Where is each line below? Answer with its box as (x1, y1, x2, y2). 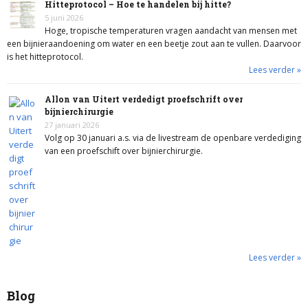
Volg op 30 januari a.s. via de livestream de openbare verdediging (45, 132, 301, 144)
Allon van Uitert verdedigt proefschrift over (45, 93, 243, 104)
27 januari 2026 (45, 120, 99, 130)
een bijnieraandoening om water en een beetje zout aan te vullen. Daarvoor (7, 38, 301, 49)
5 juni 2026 (45, 12, 83, 23)
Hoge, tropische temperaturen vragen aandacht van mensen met (45, 25, 297, 36)
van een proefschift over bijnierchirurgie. (45, 145, 203, 157)
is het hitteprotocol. (7, 51, 83, 63)
